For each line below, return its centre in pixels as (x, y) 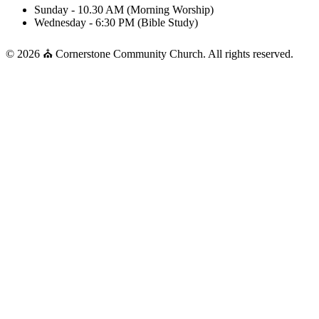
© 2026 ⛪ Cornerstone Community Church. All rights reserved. (150, 53)
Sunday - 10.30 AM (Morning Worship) (124, 9)
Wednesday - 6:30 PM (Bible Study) (116, 22)
